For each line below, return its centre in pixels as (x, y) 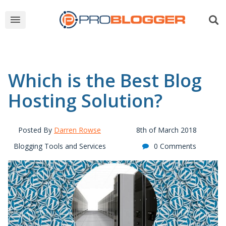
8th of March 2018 (166, 130)
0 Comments (175, 146)
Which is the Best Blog (105, 80)
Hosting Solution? (85, 101)
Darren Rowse (77, 130)
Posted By (36, 130)
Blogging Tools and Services (60, 146)
